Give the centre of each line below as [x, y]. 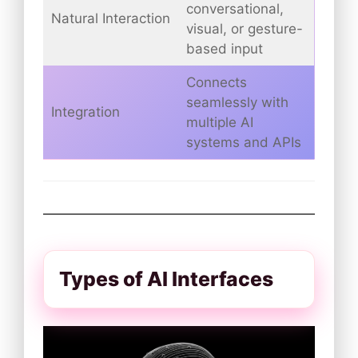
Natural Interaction [110, 19]
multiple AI [219, 123]
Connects [216, 83]
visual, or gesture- [244, 29]
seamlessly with [237, 103]
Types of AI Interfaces [166, 278]
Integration [85, 112]
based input [224, 49]
